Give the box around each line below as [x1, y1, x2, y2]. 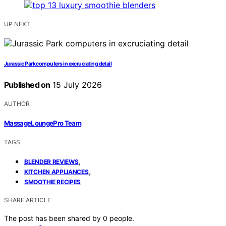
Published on [4, 80, 50, 90]
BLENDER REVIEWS [24, 157, 79, 165]
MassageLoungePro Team [4, 119, 82, 127]
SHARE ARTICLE [4, 196, 51, 204]
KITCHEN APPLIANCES [24, 167, 89, 176]
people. [109, 213, 134, 222]
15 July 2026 [50, 80, 102, 90]
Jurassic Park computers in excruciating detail [4, 61, 112, 68]
